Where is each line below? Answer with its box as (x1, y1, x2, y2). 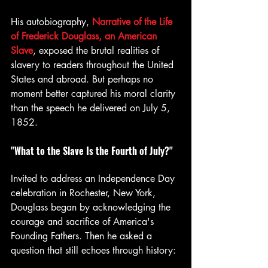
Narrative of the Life (92, 16, 175, 29)
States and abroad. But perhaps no (11, 73, 156, 86)
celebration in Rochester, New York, (11, 187, 159, 200)
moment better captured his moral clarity (11, 87, 178, 100)
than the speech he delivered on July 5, (11, 102, 173, 115)
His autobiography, (11, 16, 92, 29)
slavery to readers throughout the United (11, 59, 176, 72)
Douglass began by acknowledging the (11, 201, 173, 214)
